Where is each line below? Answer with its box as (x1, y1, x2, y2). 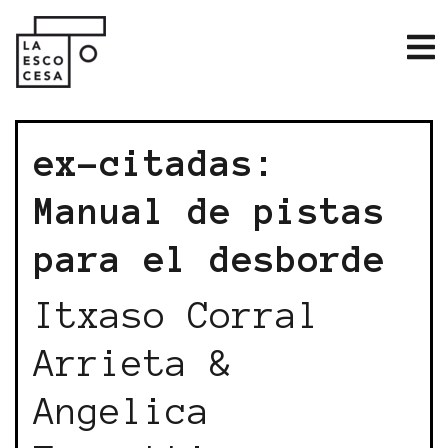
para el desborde (34, 239, 386, 279)
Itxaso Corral (34, 295, 320, 335)
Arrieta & (34, 343, 232, 383)
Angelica (34, 391, 210, 431)
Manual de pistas (34, 191, 386, 231)
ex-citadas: (34, 143, 276, 183)
